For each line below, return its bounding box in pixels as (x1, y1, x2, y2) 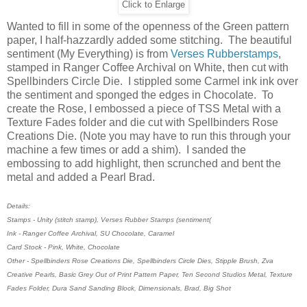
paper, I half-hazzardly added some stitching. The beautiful (7, 34, 292, 46)
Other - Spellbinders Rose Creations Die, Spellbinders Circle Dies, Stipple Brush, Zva (7, 256, 273, 265)
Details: (7, 201, 30, 210)
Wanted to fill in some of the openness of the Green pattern (7, 20, 289, 32)
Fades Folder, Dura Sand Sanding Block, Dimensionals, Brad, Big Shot (7, 284, 231, 292)
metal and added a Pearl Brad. (7, 171, 155, 183)
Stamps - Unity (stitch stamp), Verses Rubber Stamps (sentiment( (7, 215, 211, 223)
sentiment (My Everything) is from (7, 47, 171, 60)
